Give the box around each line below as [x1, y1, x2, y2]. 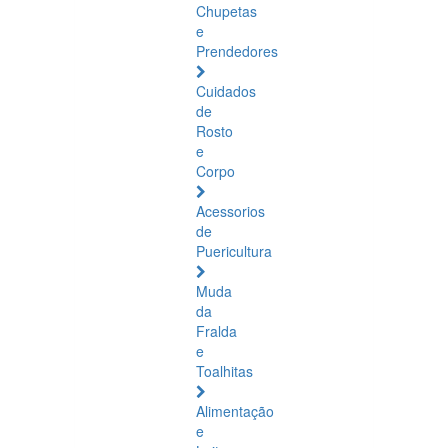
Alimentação [196, 401, 274, 421]
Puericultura [196, 241, 272, 261]
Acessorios [196, 201, 265, 221]
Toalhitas [196, 361, 253, 381]
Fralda [196, 321, 237, 341]
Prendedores [196, 41, 278, 61]
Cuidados [196, 81, 256, 101]
